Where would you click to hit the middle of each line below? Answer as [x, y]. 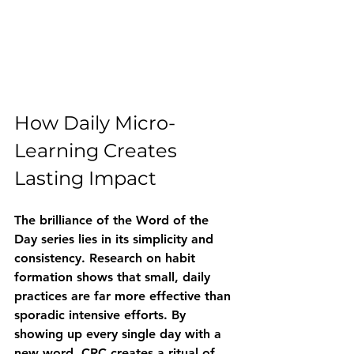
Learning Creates [98, 150]
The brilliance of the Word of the [113, 220]
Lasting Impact [85, 178]
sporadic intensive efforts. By [102, 314]
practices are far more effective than [124, 296]
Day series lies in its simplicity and [116, 239]
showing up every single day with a [120, 333]
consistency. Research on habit [107, 258]
